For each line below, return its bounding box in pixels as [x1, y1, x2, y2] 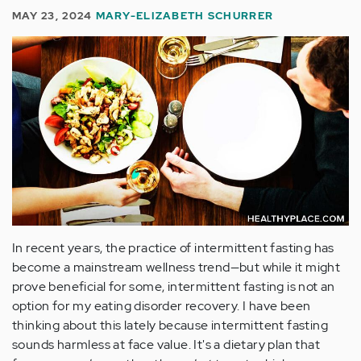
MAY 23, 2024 [12, 9, 96, 23]
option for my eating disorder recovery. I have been [12, 297, 311, 315]
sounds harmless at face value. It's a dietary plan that [12, 336, 320, 354]
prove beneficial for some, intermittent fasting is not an [12, 278, 335, 296]
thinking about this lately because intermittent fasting [12, 317, 328, 334]
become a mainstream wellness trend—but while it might [12, 259, 341, 276]
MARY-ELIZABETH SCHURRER [95, 9, 274, 23]
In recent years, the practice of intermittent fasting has [12, 239, 334, 257]
